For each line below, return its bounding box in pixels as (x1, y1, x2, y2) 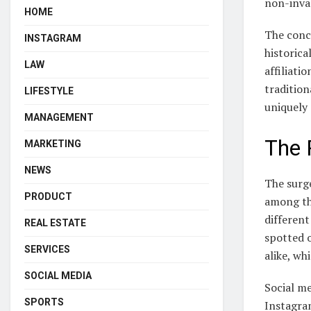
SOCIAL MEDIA (24, 269, 92, 281)
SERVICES (24, 243, 70, 255)
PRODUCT (24, 190, 72, 202)
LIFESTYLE (24, 85, 74, 96)
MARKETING (24, 137, 81, 149)
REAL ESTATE (24, 217, 86, 228)
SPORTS (24, 296, 64, 308)
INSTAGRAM (24, 32, 81, 44)
